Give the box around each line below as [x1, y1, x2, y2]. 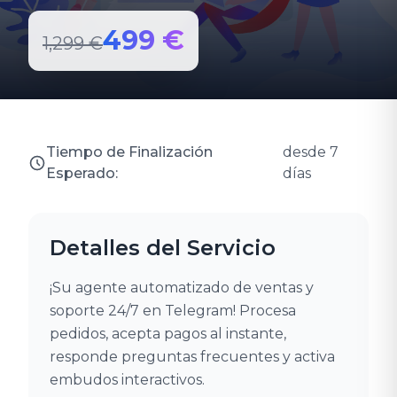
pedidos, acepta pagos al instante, [50, 325, 286, 342]
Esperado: [46, 165, 118, 182]
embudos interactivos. [50, 371, 205, 388]
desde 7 [283, 144, 339, 160]
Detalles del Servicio [50, 235, 276, 261]
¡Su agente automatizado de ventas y [50, 279, 314, 296]
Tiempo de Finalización [46, 144, 213, 160]
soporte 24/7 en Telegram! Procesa [50, 302, 296, 319]
